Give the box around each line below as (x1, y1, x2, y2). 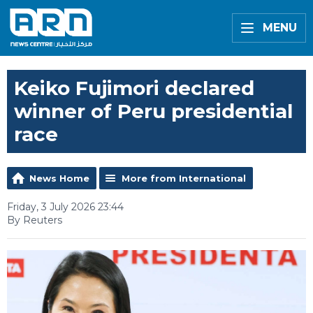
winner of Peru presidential (14, 99, 293, 123)
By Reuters (7, 214, 62, 226)
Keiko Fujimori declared (14, 76, 254, 100)
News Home (29, 173, 89, 184)
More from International (122, 173, 246, 184)
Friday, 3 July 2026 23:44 (7, 201, 124, 213)
